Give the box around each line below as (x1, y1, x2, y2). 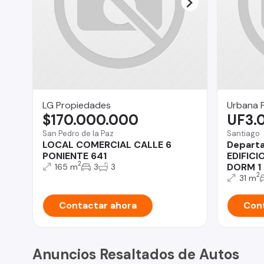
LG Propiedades (42, 98, 111, 111)
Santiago (226, 128, 260, 138)
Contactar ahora (59, 199, 137, 212)
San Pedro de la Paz (42, 128, 114, 138)
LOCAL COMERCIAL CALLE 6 (42, 138, 171, 151)
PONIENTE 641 (42, 149, 107, 162)
